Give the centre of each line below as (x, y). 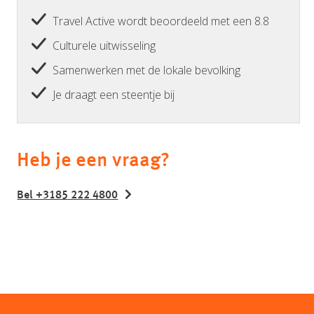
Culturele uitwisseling (104, 45)
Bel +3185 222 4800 (68, 195)
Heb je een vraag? (94, 161)
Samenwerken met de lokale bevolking (147, 70)
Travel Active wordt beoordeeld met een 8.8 (161, 21)
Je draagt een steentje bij (114, 94)
